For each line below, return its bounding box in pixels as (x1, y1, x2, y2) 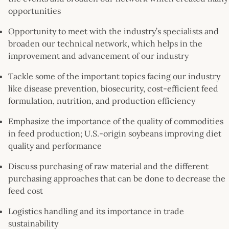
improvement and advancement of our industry (8, 50, 189, 61)
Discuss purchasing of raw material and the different (8, 161, 209, 171)
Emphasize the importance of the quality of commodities (8, 116, 223, 126)
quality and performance (8, 140, 102, 151)
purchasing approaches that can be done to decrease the (8, 173, 225, 184)
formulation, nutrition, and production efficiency (8, 95, 195, 106)
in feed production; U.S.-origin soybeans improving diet (8, 128, 221, 139)
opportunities (8, 5, 61, 16)
